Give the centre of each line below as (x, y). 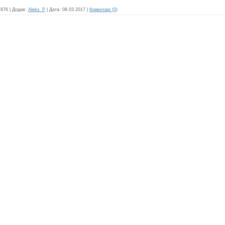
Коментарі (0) (103, 10)
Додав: (19, 10)
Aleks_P (37, 10)
